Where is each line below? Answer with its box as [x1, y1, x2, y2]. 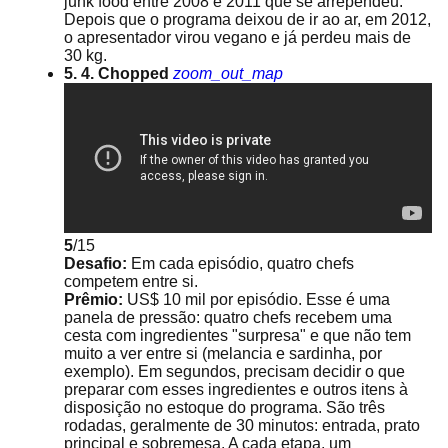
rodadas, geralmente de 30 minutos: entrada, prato [64, 417, 420, 434]
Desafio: [64, 255, 131, 272]
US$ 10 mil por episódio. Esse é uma [127, 291, 390, 308]
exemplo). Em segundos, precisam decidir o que [64, 363, 405, 380]
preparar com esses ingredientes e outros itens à [64, 381, 408, 398]
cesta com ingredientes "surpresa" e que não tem [64, 327, 411, 344]
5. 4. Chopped [64, 65, 169, 82]
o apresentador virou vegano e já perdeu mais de [64, 29, 411, 46]
